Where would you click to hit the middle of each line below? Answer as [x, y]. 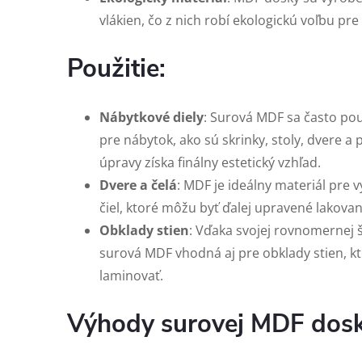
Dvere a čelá [138, 185]
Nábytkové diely [152, 117]
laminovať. [131, 276]
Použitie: [116, 69]
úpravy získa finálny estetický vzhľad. [210, 162]
